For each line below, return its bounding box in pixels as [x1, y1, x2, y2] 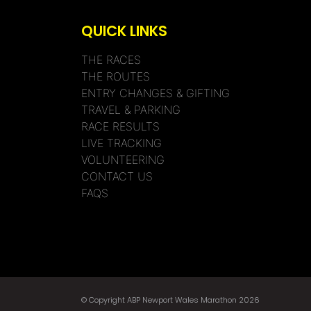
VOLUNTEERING [81, 152, 165, 167]
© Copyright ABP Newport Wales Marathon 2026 [81, 294, 260, 306]
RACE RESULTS [81, 119, 160, 133]
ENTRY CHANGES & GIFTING [81, 85, 230, 100]
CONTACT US [81, 169, 153, 183]
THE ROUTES [81, 69, 150, 83]
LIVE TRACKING [81, 135, 162, 150]
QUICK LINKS [81, 20, 167, 41]
